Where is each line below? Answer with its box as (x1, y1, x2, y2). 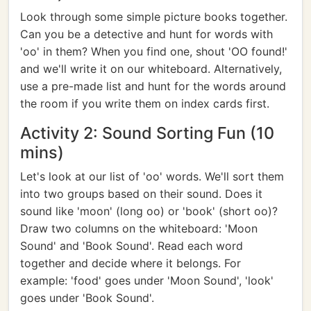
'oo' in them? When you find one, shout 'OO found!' (20, 44, 287, 58)
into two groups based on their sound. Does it (20, 187, 262, 201)
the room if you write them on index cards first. (20, 96, 269, 110)
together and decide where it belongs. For (20, 256, 241, 270)
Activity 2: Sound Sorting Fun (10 (20, 123, 274, 143)
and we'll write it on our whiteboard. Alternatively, (20, 62, 282, 76)
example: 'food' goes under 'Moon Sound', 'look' (20, 274, 274, 287)
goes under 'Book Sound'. (20, 291, 154, 305)
